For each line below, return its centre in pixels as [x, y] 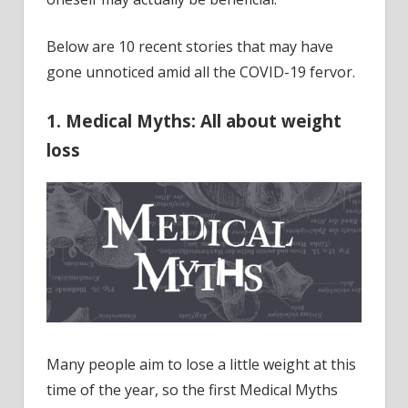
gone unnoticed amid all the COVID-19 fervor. [201, 72]
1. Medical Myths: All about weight [194, 121]
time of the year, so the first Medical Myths [192, 389]
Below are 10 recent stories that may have [190, 47]
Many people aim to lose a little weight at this [201, 364]
